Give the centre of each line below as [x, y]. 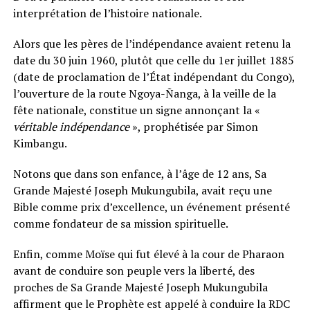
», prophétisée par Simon [193, 126]
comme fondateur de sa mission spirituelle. [120, 223]
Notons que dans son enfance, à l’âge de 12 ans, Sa [139, 173]
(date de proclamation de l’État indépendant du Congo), [154, 76]
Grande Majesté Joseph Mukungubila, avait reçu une [142, 190]
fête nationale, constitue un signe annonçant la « [136, 110]
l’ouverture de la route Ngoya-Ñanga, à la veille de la [144, 93]
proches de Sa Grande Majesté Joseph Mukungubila [140, 287]
